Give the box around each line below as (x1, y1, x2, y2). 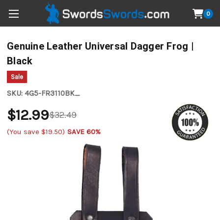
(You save (7, 127, 41, 136)
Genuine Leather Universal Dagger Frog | (7, 40, 194, 53)
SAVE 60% (67, 127, 101, 136)
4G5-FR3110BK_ (25, 89, 80, 98)
